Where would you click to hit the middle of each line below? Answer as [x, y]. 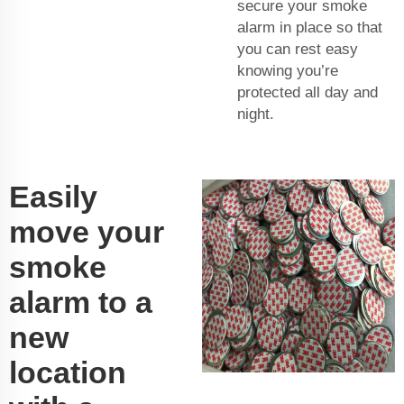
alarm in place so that [310, 28]
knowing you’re [288, 71]
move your [87, 232]
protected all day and [308, 93]
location [68, 373]
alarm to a [81, 303]
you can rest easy [298, 50]
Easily [53, 197]
